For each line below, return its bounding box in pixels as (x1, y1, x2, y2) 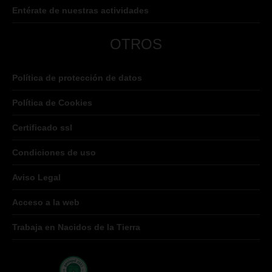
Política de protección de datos (12, 73, 142, 83)
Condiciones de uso (12, 148, 96, 158)
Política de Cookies (12, 98, 92, 108)
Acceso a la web (12, 197, 80, 208)
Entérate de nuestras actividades (12, 5, 149, 16)
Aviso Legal (12, 172, 61, 183)
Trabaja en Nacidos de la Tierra (12, 222, 140, 233)
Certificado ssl (12, 123, 72, 133)
